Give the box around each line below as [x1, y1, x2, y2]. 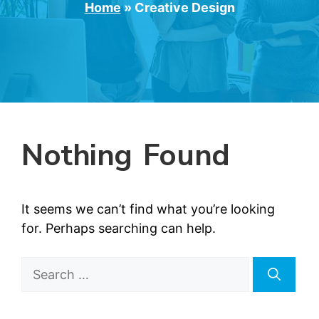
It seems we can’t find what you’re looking [21, 201, 275, 216]
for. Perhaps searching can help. [21, 220, 216, 236]
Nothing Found [21, 135, 230, 176]
